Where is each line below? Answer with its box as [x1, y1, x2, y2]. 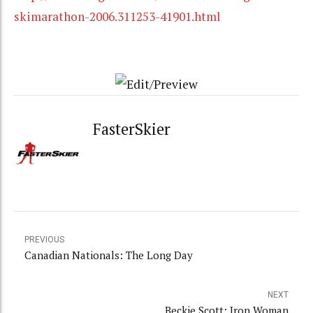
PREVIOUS [24, 235, 64, 245]
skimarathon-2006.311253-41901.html [14, 8, 221, 24]
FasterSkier [93, 117, 171, 140]
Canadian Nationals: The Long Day [24, 248, 193, 263]
